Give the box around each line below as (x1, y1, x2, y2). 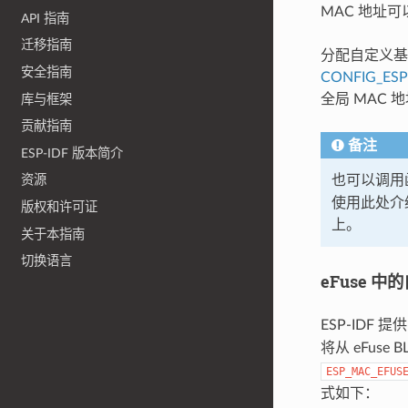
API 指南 (21, 11, 70, 25)
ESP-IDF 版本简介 (21, 146, 124, 160)
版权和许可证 (21, 200, 98, 215)
